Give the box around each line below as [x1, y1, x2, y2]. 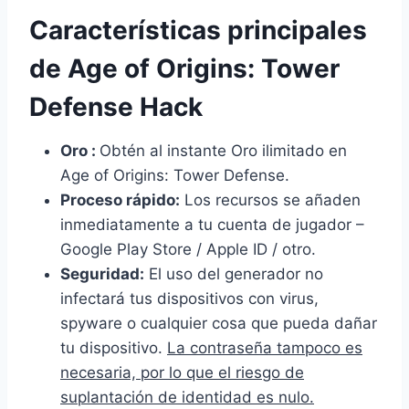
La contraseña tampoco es [167, 338, 362, 357]
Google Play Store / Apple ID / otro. [60, 239, 316, 258]
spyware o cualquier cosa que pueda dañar [60, 313, 377, 332]
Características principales [29, 14, 367, 46]
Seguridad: [60, 264, 144, 283]
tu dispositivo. [60, 338, 167, 357]
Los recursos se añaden [180, 190, 361, 209]
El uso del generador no [144, 264, 323, 283]
